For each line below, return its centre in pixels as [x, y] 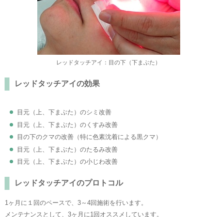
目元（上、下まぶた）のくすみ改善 [67, 124]
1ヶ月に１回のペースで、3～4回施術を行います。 [76, 202]
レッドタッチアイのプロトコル [69, 183]
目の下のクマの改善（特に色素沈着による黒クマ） [89, 137]
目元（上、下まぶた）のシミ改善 [64, 112]
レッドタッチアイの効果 [57, 84]
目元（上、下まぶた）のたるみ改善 [67, 149]
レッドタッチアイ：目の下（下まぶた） [108, 62]
